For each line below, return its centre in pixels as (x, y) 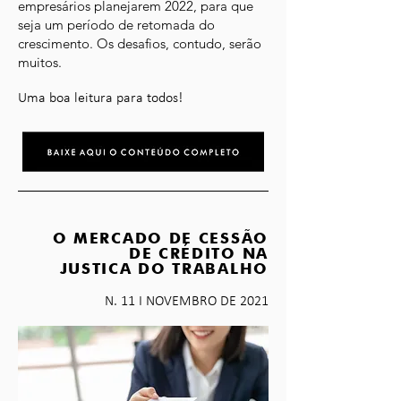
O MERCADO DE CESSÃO (160, 238)
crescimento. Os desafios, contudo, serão (140, 43)
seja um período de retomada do (116, 25)
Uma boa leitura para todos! (100, 98)
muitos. (42, 62)
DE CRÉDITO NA (198, 253)
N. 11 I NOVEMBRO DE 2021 (187, 302)
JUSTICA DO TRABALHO (164, 269)
